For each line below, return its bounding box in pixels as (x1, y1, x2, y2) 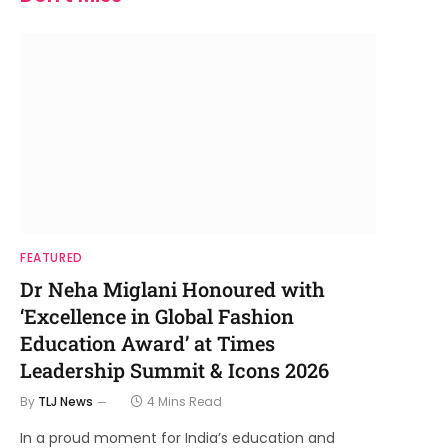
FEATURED (20, 249, 83, 267)
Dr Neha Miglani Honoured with (20, 276, 325, 303)
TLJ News (38, 393, 93, 411)
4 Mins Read (147, 393, 222, 411)
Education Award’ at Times (20, 330, 275, 357)
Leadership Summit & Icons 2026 (20, 357, 329, 384)
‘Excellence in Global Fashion (20, 303, 294, 330)
